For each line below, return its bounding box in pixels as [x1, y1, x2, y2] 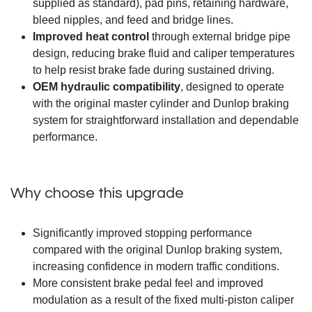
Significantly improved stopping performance [33, 227, 252, 240]
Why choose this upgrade [10, 185, 184, 202]
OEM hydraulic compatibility [33, 81, 180, 93]
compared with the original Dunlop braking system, [33, 244, 282, 256]
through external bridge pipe [149, 31, 290, 43]
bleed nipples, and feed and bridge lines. [33, 14, 233, 26]
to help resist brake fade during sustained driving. [33, 64, 274, 77]
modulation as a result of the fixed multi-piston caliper [33, 294, 294, 306]
